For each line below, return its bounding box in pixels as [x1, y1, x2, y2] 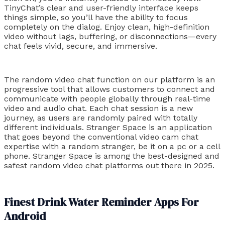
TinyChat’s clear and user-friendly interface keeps [4, 3, 198, 13]
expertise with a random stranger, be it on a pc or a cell [4, 142, 220, 152]
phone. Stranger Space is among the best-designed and [4, 151, 219, 161]
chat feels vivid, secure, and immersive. [4, 41, 157, 51]
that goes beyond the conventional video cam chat [4, 132, 198, 142]
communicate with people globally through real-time [4, 94, 210, 104]
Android [4, 208, 46, 223]
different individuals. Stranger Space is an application [4, 123, 212, 133]
